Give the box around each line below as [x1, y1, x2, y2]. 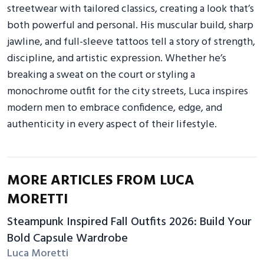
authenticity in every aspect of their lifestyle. [7, 115, 217, 133]
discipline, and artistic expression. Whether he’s [7, 49, 226, 67]
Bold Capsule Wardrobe [7, 229, 128, 248]
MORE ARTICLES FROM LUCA [7, 169, 194, 192]
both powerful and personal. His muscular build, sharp [7, 16, 253, 34]
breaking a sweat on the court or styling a [7, 66, 195, 84]
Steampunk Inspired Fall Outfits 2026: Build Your [7, 212, 252, 232]
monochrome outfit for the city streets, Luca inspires [7, 82, 248, 100]
